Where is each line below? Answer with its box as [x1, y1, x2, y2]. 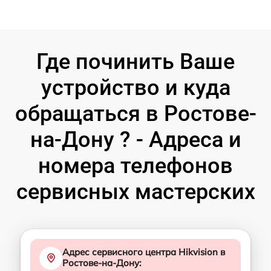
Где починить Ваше [36, 48, 235, 74]
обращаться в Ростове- [15, 100, 256, 126]
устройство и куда [41, 74, 230, 100]
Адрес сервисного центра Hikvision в [62, 246, 225, 258]
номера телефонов [38, 152, 233, 178]
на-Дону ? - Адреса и [30, 126, 241, 152]
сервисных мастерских [16, 178, 255, 204]
